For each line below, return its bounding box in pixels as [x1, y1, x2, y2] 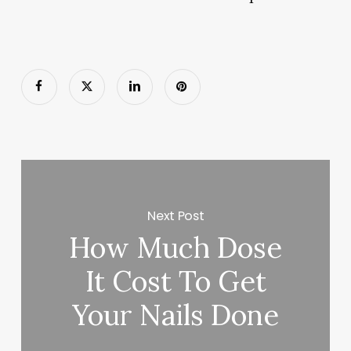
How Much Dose [69, 230, 283, 266]
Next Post [147, 206, 204, 225]
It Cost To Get [85, 263, 266, 300]
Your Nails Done [72, 297, 280, 334]
